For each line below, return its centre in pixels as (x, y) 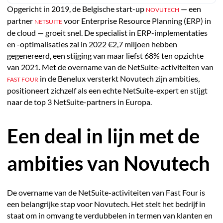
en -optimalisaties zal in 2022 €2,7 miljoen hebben (92, 44)
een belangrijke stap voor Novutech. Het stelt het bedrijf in (106, 204)
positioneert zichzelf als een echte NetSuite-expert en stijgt (107, 90)
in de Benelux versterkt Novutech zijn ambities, (119, 78)
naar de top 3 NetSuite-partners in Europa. (79, 102)
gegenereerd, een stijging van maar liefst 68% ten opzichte (105, 56)
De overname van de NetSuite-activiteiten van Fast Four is (106, 192)
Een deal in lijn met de (103, 135)
